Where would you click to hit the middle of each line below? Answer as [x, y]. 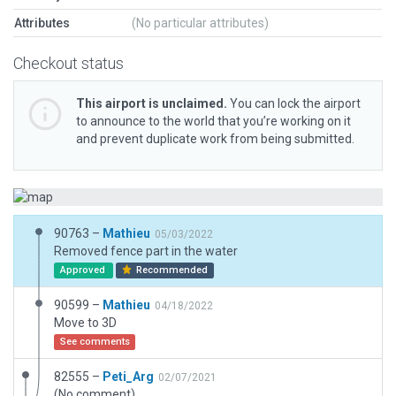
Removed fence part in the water [146, 251]
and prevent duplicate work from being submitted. [215, 139]
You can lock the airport [294, 103]
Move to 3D [85, 323]
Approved [84, 270]
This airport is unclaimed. [152, 103]
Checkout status [69, 63]
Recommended [171, 270]
